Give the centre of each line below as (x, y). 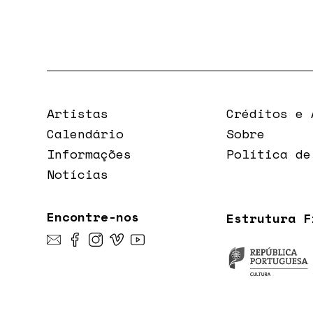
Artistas (78, 113)
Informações (89, 153)
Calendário (86, 133)
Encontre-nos (93, 216)
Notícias (78, 174)
